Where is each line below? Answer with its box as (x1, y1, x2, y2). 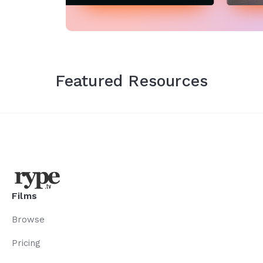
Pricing (12, 237, 41, 248)
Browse (12, 214, 45, 225)
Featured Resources (55, 71, 208, 90)
